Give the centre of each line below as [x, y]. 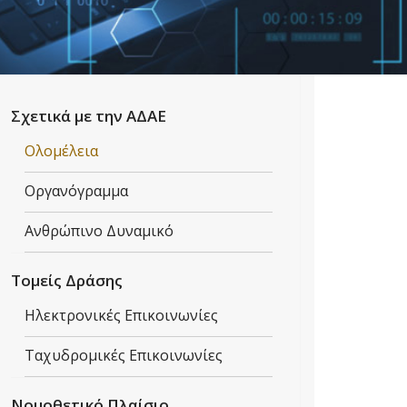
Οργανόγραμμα [76, 191]
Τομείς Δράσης [67, 280]
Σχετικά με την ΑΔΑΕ [89, 116]
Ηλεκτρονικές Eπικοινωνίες [121, 315]
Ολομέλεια [61, 151]
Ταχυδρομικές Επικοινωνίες [124, 355]
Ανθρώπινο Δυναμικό [99, 231]
